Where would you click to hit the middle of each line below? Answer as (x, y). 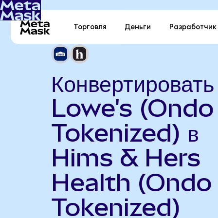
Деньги (138, 27)
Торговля (90, 27)
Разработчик (193, 27)
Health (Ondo (131, 182)
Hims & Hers (126, 157)
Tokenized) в (125, 133)
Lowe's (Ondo (132, 108)
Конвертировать (132, 83)
